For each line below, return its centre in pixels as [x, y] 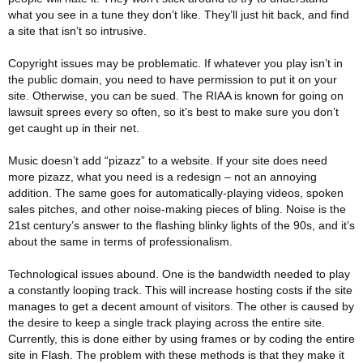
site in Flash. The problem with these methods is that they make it [176, 355]
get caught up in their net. [74, 128]
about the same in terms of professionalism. [120, 241]
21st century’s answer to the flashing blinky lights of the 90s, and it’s [181, 225]
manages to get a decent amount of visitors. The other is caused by [181, 306]
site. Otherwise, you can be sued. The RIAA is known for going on [176, 96]
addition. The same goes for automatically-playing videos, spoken [176, 193]
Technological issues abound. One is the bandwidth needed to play [179, 274]
